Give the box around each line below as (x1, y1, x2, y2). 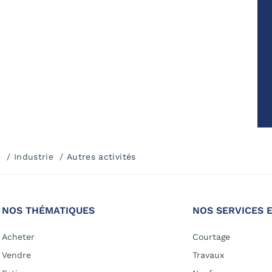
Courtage (192, 232, 230, 242)
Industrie (13, 152, 54, 162)
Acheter (2, 232, 35, 242)
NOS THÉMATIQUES (2, 205, 95, 217)
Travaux (192, 250, 224, 260)
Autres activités (66, 152, 136, 162)
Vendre (2, 250, 31, 260)
